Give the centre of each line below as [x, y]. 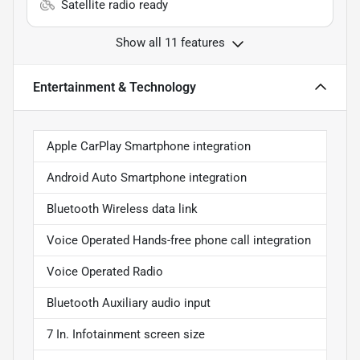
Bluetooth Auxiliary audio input [129, 303]
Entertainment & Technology [115, 87]
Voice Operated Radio [105, 271]
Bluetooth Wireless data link [122, 209]
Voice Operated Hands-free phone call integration [179, 240]
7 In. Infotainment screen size [126, 334]
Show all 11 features [170, 42]
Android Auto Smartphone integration [147, 177]
